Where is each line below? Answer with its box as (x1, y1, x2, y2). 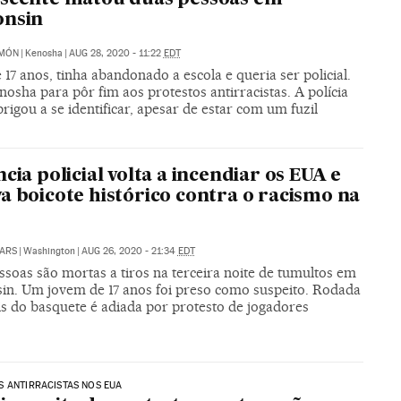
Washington (22, 245, 75, 258)
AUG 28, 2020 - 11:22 (68, 47, 164, 59)
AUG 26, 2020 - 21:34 (81, 245, 178, 258)
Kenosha (24, 47, 63, 59)
